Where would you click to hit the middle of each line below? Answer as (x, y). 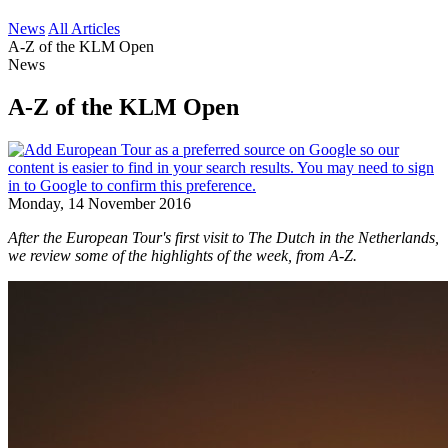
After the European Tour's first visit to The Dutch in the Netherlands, (223, 237)
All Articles (84, 28)
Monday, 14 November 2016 (99, 203)
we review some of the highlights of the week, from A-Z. (182, 255)
